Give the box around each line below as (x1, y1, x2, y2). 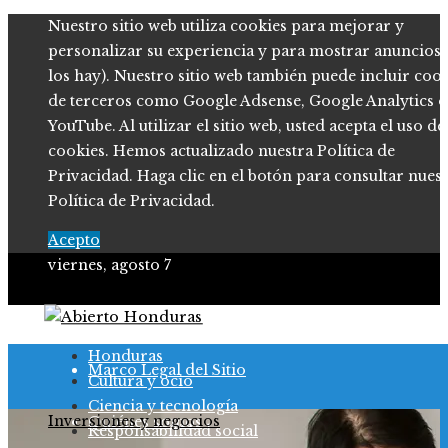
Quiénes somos (88, 413, 202, 431)
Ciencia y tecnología (88, 397, 238, 415)
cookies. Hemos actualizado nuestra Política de (48, 142, 395, 160)
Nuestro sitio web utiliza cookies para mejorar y (48, 17, 404, 35)
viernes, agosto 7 (48, 256, 171, 274)
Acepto (48, 231, 100, 249)
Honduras (88, 347, 163, 365)
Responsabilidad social (88, 422, 258, 440)
